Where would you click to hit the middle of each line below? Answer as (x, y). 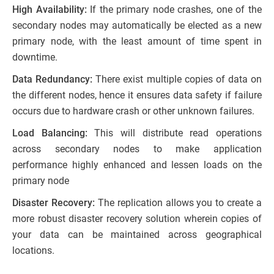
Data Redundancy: (53, 79)
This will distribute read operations (175, 133)
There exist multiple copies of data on (177, 79)
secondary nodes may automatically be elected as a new (137, 25)
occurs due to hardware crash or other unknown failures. (133, 111)
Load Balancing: (50, 133)
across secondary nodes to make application (137, 149)
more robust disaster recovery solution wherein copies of (137, 218)
